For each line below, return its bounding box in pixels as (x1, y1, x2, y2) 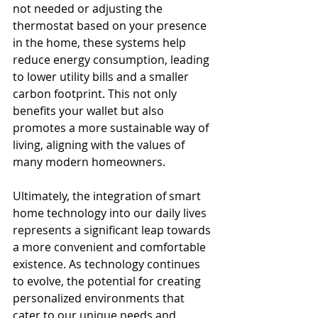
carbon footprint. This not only (13, 85, 180, 102)
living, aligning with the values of (13, 136, 187, 153)
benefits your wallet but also (13, 102, 167, 119)
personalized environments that (13, 290, 187, 306)
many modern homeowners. (13, 153, 165, 170)
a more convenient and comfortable (13, 238, 209, 255)
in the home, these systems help (13, 34, 189, 50)
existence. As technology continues (13, 256, 203, 272)
